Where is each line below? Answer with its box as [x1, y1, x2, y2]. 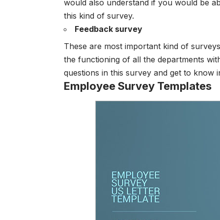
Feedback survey [75, 24, 142, 34]
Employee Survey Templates [64, 79, 212, 92]
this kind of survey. [64, 10, 134, 21]
